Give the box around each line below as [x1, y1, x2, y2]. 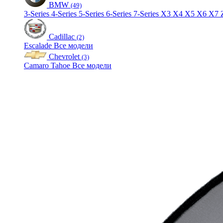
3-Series [24, 9, 51, 18]
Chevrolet [49, 52, 80, 61]
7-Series [133, 9, 161, 18]
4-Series [51, 9, 79, 18]
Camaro [24, 61, 51, 70]
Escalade [24, 41, 54, 50]
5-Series [79, 9, 106, 18]
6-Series [106, 9, 133, 18]
